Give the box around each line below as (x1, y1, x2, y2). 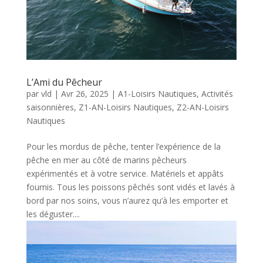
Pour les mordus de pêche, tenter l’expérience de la (26, 141, 221, 153)
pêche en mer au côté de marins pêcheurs (26, 154, 187, 166)
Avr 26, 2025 (60, 88, 109, 100)
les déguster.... (26, 208, 80, 220)
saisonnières (26, 102, 74, 113)
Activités (201, 88, 233, 100)
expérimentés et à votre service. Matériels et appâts (26, 168, 224, 180)
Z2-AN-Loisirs (176, 102, 229, 113)
